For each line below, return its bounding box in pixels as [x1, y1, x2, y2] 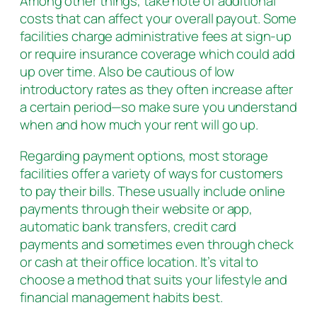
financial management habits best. [20, 287, 223, 306]
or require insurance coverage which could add [20, 45, 295, 64]
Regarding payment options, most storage [20, 146, 269, 165]
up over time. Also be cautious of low [20, 62, 235, 81]
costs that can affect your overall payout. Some [20, 9, 297, 28]
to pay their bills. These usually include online [20, 181, 286, 200]
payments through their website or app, [20, 199, 253, 218]
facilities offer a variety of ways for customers [20, 163, 284, 183]
